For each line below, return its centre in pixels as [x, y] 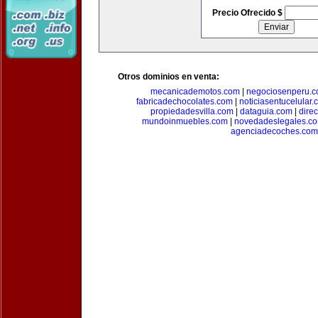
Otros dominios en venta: [169, 77]
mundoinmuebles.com [185, 121]
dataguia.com [266, 111]
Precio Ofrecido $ [248, 13]
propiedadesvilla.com [192, 111]
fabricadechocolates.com [184, 102]
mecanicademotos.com [195, 92]
